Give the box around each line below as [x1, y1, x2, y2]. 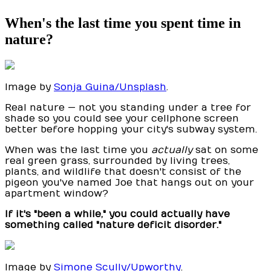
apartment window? [5, 188, 108, 199]
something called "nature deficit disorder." [5, 219, 221, 230]
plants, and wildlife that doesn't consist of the [5, 166, 241, 177]
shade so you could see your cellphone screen [5, 113, 239, 124]
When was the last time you [5, 144, 151, 155]
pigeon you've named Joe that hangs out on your [5, 177, 254, 188]
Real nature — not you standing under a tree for [5, 102, 251, 113]
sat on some [192, 144, 258, 155]
